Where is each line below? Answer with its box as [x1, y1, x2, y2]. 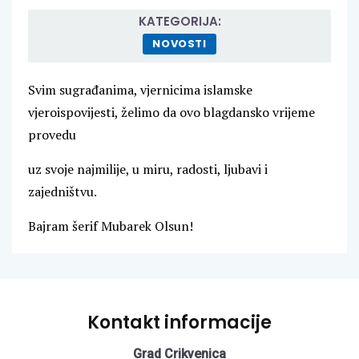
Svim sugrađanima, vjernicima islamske [28, 81, 252, 99]
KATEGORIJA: [138, 13, 221, 30]
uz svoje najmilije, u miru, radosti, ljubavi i [28, 160, 268, 179]
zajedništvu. [28, 183, 97, 201]
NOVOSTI [152, 36, 207, 52]
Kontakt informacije [87, 310, 272, 336]
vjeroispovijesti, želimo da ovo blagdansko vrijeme [28, 103, 315, 122]
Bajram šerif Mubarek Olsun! [28, 217, 193, 236]
